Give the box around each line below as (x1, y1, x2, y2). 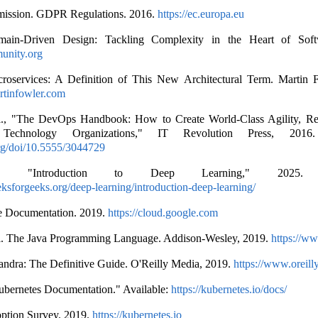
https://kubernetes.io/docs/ (170, 283, 287, 295)
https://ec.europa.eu (157, 8, 244, 20)
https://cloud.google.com (107, 207, 218, 219)
